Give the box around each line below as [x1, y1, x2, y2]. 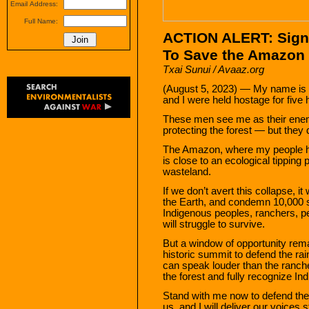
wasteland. [163, 166, 211, 177]
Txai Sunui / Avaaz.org [163, 63, 264, 75]
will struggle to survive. [163, 218, 265, 230]
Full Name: [24, 17, 58, 25]
